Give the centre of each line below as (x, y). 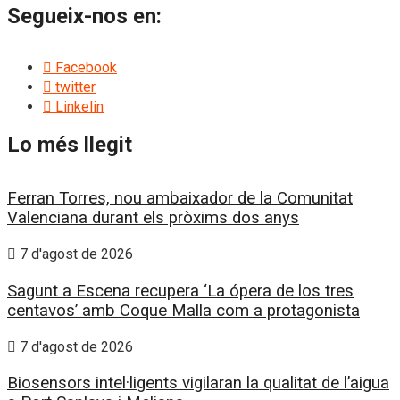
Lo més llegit (70, 144)
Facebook (86, 67)
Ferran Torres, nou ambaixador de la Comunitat (180, 199)
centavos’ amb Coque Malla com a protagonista (183, 310)
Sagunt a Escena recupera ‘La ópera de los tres (180, 291)
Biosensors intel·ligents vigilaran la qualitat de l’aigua (198, 383)
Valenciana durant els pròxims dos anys (153, 218)
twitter (75, 87)
